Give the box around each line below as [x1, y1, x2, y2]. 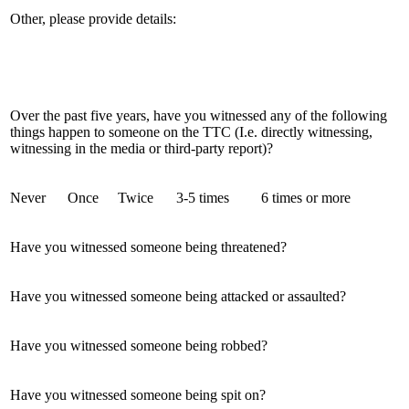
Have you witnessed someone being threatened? [10, 238, 287, 255]
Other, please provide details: [10, 10, 176, 26]
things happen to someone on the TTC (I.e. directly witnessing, [10, 123, 372, 140]
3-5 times [176, 189, 229, 205]
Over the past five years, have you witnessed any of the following [10, 107, 387, 123]
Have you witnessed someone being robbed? [10, 337, 267, 353]
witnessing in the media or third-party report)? [10, 140, 273, 156]
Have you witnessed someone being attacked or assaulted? [10, 288, 346, 304]
